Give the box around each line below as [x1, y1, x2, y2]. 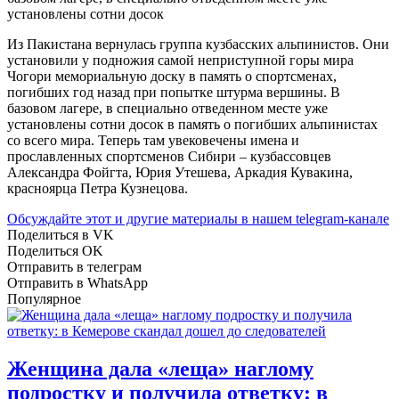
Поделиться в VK [7, 226, 114, 242]
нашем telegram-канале [252, 210, 389, 226]
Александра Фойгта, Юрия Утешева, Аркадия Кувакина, [7, 164, 353, 180]
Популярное [7, 290, 81, 306]
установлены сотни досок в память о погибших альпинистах [7, 116, 378, 132]
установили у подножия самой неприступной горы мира [7, 52, 354, 68]
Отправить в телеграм [7, 258, 142, 274]
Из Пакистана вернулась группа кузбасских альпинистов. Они [7, 36, 389, 52]
